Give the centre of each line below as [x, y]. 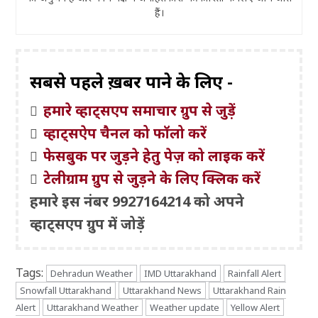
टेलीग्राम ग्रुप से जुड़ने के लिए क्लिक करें [152, 179]
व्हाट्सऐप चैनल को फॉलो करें [125, 133]
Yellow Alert [256, 308]
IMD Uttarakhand [181, 274]
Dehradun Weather [92, 274]
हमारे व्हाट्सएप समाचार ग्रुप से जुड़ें [140, 111]
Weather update [185, 308]
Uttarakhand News [163, 291]
